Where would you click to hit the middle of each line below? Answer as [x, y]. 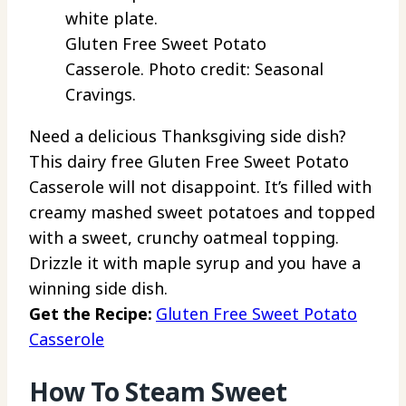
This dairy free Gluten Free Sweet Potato [189, 161]
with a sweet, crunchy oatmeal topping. [184, 237]
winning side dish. [98, 288]
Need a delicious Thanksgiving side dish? [188, 135]
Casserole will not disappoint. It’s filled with [200, 186]
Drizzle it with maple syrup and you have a [195, 262]
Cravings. [101, 94]
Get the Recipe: [92, 313]
